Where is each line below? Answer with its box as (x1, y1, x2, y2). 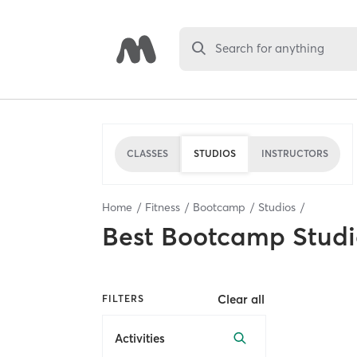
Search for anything (215, 41, 325, 57)
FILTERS (102, 292, 144, 305)
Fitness (145, 199, 180, 214)
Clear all (218, 291, 265, 307)
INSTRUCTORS (261, 147, 328, 159)
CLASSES (127, 147, 168, 159)
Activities (115, 331, 165, 347)
